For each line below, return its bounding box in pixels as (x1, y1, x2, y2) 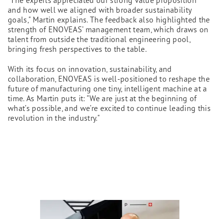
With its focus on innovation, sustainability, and (8, 64, 172, 74)
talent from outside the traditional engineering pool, (8, 34, 190, 44)
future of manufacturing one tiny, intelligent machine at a (8, 84, 207, 94)
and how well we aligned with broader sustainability (8, 5, 192, 15)
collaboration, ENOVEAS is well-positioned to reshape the (8, 74, 210, 84)
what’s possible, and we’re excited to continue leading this (8, 103, 211, 113)
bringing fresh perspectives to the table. (8, 44, 149, 54)
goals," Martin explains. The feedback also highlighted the (8, 15, 210, 25)
